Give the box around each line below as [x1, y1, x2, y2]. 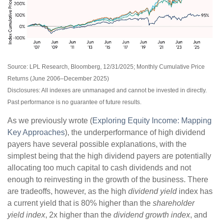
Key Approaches [7, 128, 65, 137]
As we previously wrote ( [7, 116, 92, 125]
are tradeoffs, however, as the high [7, 187, 128, 195]
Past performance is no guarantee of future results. [7, 98, 141, 106]
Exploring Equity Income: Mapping [92, 116, 212, 125]
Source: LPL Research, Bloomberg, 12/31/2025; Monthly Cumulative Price [7, 63, 205, 70]
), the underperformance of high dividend [65, 128, 205, 137]
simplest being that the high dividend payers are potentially [7, 151, 211, 160]
